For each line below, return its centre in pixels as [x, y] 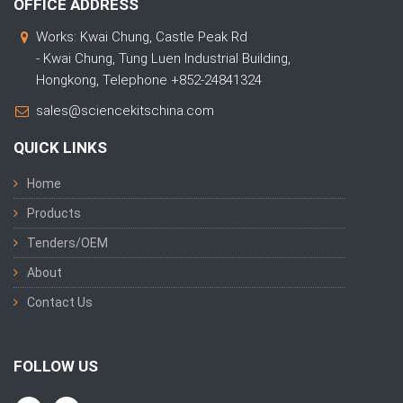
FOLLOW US [56, 366]
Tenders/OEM [67, 243]
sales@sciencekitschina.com [125, 111]
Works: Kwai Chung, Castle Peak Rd [142, 37]
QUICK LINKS [60, 148]
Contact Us [60, 302]
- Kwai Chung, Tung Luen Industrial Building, [163, 58]
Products [54, 213]
